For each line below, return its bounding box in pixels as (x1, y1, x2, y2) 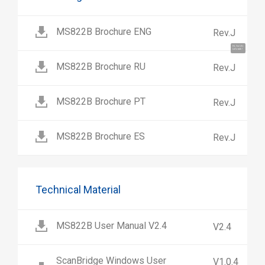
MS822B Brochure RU (56, 61, 146, 73)
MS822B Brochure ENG (56, 26, 151, 38)
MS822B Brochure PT (56, 96, 146, 108)
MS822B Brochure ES (56, 131, 145, 143)
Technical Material (35, 183, 121, 196)
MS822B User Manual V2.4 (56, 220, 167, 232)
